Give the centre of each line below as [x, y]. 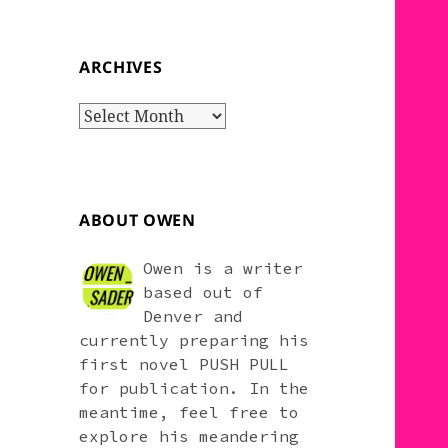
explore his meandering [189, 435]
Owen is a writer [223, 267]
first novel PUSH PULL [184, 363]
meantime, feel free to [189, 411]
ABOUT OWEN [137, 219]
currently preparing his [194, 339]
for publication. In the [194, 387]
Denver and [193, 315]
